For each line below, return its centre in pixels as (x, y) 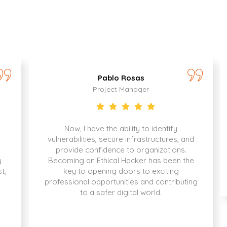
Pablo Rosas (121, 78)
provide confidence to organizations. (121, 150)
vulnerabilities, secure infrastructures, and (121, 139)
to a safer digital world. (121, 193)
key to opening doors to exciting (121, 171)
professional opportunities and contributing (121, 182)
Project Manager (121, 89)
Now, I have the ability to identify (121, 129)
